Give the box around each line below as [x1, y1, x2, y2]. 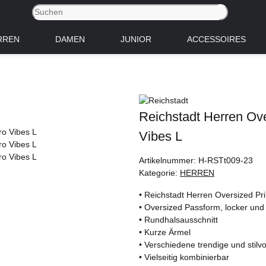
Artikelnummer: [139, 155, 198, 165]
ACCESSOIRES [186, 34, 246, 44]
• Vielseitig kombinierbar [139, 252, 229, 262]
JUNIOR [120, 34, 151, 44]
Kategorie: [139, 167, 180, 178]
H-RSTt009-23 [198, 155, 253, 165]
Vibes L [139, 128, 182, 144]
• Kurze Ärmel [139, 227, 191, 237]
